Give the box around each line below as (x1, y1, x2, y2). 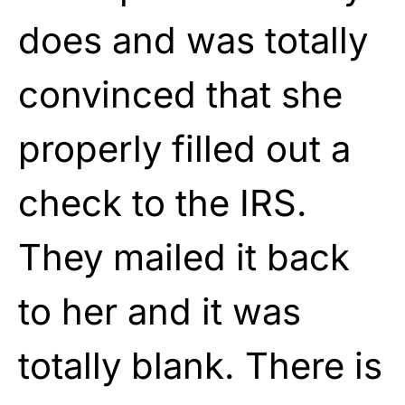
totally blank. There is (18, 343, 382, 388)
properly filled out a (18, 126, 351, 171)
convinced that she (18, 71, 343, 117)
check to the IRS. (18, 180, 307, 225)
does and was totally (18, 17, 368, 62)
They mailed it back (18, 234, 350, 279)
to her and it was (18, 288, 301, 334)
